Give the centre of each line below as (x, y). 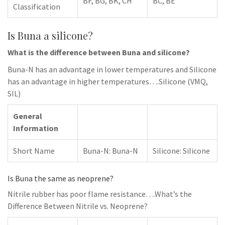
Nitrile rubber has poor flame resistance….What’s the (100, 194)
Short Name (34, 151)
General (28, 116)
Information (36, 128)
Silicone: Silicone (181, 151)
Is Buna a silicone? (50, 35)
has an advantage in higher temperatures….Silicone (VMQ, (108, 81)
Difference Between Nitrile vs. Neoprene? (78, 206)
